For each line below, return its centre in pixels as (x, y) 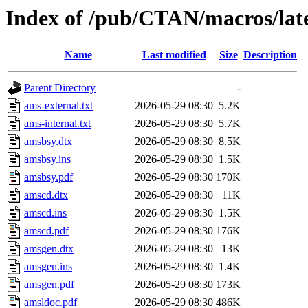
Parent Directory (60, 88)
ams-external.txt (58, 106)
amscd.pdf (46, 231)
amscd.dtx (46, 195)
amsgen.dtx (49, 249)
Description (270, 55)
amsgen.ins (48, 267)
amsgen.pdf (49, 285)
